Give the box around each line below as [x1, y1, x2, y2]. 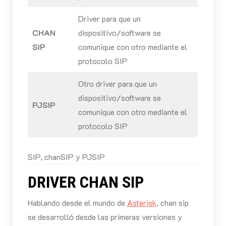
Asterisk [127, 197, 156, 208]
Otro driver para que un [78, 78, 157, 89]
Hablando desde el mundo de [27, 197, 127, 208]
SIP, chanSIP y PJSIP [27, 151, 105, 162]
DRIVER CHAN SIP [27, 173, 144, 192]
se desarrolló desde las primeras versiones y [27, 211, 182, 222]
